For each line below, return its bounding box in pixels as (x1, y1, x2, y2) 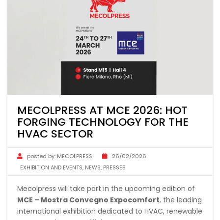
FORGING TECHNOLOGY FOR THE (17, 114, 189, 130)
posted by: (27, 152, 55, 161)
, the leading (160, 195, 202, 205)
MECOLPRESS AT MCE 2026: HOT (17, 103, 188, 118)
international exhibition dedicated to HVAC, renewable (17, 206, 202, 217)
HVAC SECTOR (17, 126, 93, 142)
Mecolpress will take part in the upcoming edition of (17, 184, 195, 194)
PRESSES (103, 164, 126, 172)
